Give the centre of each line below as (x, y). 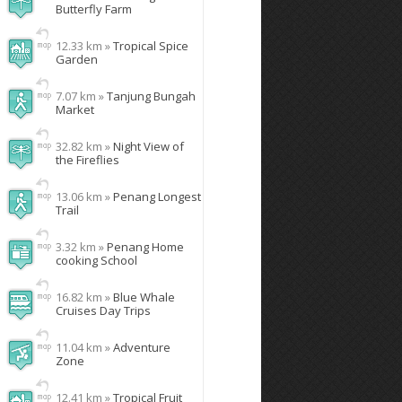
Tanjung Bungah (151, 96)
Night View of (149, 146)
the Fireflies (87, 160)
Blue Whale (144, 297)
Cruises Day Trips (103, 310)
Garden (77, 59)
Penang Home (145, 247)
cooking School (96, 260)
